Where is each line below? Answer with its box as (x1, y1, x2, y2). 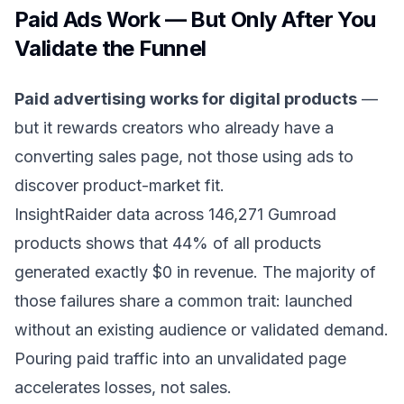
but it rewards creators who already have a (14, 118, 334, 137)
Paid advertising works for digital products (14, 89, 357, 108)
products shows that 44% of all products (14, 234, 321, 252)
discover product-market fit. (14, 176, 225, 195)
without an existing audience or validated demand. (14, 320, 389, 339)
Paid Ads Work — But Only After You (14, 6, 376, 32)
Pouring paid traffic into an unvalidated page (14, 349, 346, 368)
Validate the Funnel (14, 35, 207, 61)
